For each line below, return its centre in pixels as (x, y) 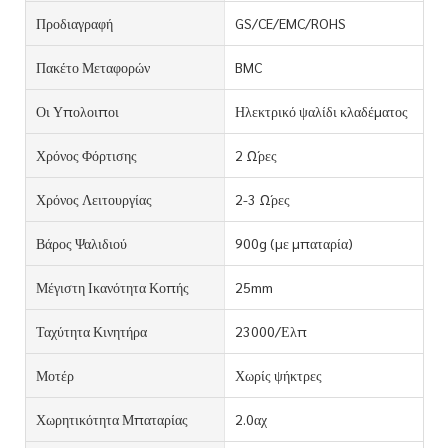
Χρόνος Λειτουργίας (94, 198)
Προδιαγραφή (74, 22)
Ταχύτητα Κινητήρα (91, 330)
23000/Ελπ (270, 330)
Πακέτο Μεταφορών (93, 66)
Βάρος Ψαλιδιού (81, 242)
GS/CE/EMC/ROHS (290, 22)
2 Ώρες (255, 154)
